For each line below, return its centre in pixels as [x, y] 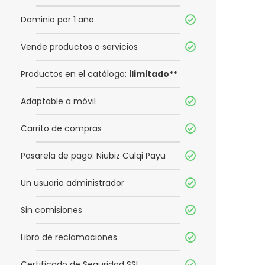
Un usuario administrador [72, 183]
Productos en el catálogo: [75, 74]
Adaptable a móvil [58, 101]
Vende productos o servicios [79, 47]
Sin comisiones [51, 210]
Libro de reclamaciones [69, 237]
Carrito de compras [61, 129]
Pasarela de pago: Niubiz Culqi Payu [93, 156]
